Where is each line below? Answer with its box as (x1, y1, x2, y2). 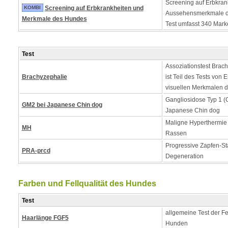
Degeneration (165, 153, 204, 160)
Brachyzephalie (21, 73, 67, 80)
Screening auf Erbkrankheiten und (44, 5, 144, 12)
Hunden (165, 220, 188, 227)
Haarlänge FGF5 (21, 214, 69, 221)
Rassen (165, 130, 187, 137)
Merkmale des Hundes (21, 15, 87, 22)
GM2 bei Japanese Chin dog (21, 101, 102, 108)
